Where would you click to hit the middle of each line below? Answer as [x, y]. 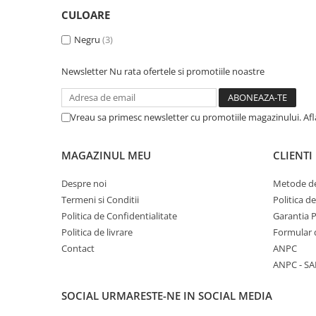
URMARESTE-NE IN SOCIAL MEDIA [187, 296]
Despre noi [84, 183]
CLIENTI [293, 155]
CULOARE [86, 15]
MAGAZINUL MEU [106, 155]
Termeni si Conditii [100, 200]
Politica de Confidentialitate [119, 216]
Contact [78, 248]
